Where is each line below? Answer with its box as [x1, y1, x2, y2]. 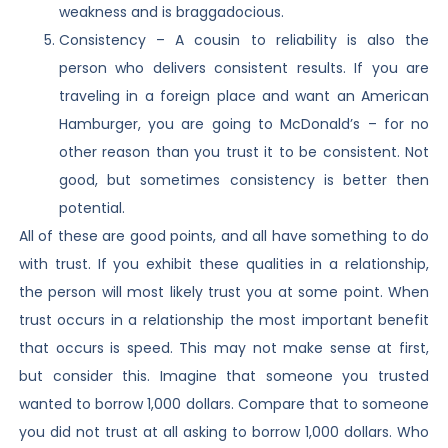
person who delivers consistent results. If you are [58, 57, 430, 78]
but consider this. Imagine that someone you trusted [18, 365, 430, 386]
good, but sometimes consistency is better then [58, 169, 430, 190]
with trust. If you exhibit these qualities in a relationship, [18, 253, 430, 274]
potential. [58, 197, 125, 218]
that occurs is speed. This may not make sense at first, [18, 337, 430, 358]
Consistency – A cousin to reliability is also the [58, 29, 430, 50]
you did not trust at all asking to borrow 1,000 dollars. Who [18, 421, 430, 442]
